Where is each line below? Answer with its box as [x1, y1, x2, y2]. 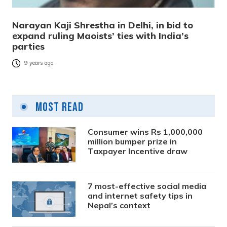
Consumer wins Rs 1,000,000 [88, 126, 203, 137]
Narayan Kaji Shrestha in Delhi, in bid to [12, 19, 193, 31]
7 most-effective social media [88, 180, 207, 191]
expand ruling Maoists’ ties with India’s [12, 29, 188, 42]
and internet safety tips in [88, 190, 193, 201]
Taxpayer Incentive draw [88, 145, 188, 156]
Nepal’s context [88, 200, 151, 210]
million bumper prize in [88, 136, 177, 146]
